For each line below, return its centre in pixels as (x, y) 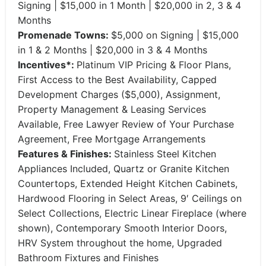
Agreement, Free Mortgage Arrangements (112, 139)
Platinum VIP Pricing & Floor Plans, (154, 65)
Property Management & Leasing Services (112, 109)
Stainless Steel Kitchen (165, 154)
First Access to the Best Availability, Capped (117, 80)
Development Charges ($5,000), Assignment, (119, 94)
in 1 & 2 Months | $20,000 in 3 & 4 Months (113, 50)
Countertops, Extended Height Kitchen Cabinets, (128, 183)
